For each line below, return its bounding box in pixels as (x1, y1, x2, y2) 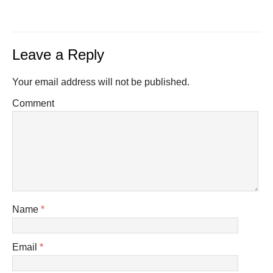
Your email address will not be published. (12, 77, 190, 88)
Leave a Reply (12, 46, 104, 63)
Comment (12, 98, 54, 109)
